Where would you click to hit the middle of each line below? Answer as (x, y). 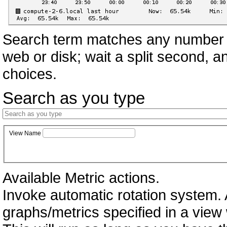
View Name (25, 133)
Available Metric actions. (81, 178)
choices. (30, 73)
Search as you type (74, 98)
